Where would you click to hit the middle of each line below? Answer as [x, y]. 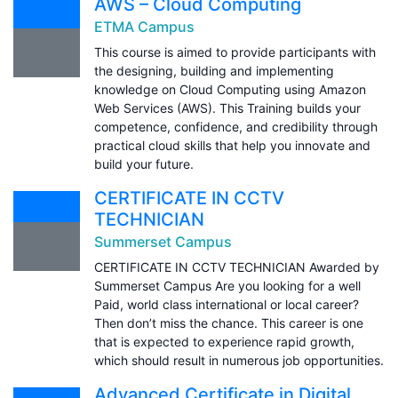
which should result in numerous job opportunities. [239, 360]
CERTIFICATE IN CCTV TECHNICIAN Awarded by [237, 267]
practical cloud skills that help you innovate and [232, 145]
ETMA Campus [144, 26]
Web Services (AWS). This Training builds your [227, 107]
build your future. [144, 163]
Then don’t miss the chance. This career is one [229, 322]
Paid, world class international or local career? [227, 304]
